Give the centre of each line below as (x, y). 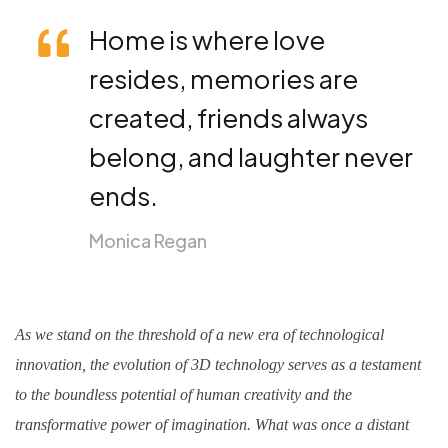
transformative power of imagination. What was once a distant (212, 424)
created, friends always (228, 117)
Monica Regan (148, 240)
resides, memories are (223, 78)
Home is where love (207, 39)
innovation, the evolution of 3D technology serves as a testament (218, 364)
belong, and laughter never (251, 156)
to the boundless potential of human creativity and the (183, 394)
